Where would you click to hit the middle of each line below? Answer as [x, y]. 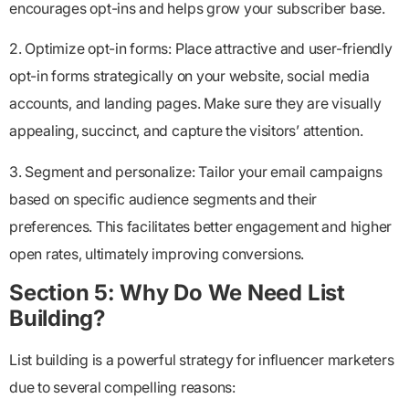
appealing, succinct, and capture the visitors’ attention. [186, 131]
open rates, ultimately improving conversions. [157, 253]
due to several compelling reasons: [122, 388]
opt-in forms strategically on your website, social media [189, 76]
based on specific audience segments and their [163, 199]
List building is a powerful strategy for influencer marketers [202, 360]
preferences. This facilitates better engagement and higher [201, 226]
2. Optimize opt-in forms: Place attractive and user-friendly [201, 49]
